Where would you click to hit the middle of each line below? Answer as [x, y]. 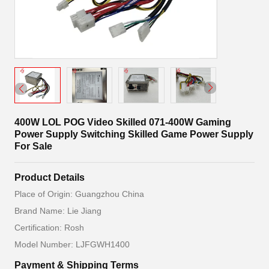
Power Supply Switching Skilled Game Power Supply [134, 134]
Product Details [50, 177]
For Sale [33, 146]
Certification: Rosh [49, 228]
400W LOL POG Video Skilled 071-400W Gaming [123, 122]
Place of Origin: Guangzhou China [79, 194]
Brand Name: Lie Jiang [58, 211]
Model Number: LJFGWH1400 [72, 244]
